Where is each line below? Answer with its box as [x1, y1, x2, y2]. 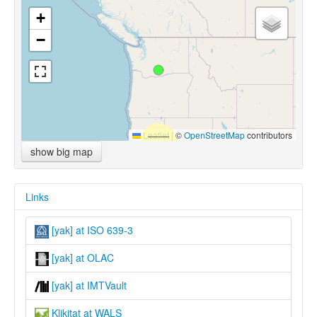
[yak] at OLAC [49, 250, 114, 265]
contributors [245, 129, 292, 142]
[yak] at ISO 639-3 [49, 223, 133, 238]
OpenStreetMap [184, 129, 245, 142]
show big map [30, 144, 93, 159]
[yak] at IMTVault [49, 278, 127, 292]
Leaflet [141, 129, 169, 142]
